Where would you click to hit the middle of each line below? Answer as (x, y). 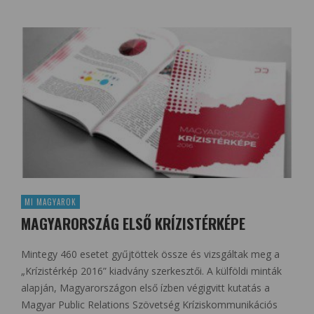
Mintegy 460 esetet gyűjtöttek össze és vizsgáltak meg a (150, 254)
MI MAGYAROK (50, 202)
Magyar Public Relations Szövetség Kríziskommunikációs (149, 305)
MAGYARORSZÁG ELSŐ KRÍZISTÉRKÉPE (133, 224)
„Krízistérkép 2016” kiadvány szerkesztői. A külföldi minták (151, 271)
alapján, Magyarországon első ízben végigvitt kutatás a (145, 288)
